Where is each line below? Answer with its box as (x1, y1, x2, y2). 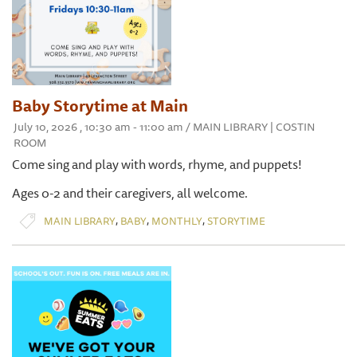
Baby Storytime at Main (12, 93, 188, 119)
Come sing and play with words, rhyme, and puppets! (12, 154, 302, 175)
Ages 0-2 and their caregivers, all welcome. (12, 182, 248, 204)
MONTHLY (151, 212, 202, 229)
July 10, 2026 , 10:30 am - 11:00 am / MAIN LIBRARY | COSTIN (14, 118, 315, 136)
